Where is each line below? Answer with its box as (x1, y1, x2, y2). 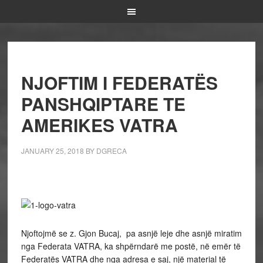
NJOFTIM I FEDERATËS (21, 70, 218, 95)
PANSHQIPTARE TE (21, 91, 186, 116)
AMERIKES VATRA (21, 112, 178, 137)
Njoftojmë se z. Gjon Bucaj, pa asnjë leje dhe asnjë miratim (21, 227, 242, 239)
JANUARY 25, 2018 (21, 146, 84, 156)
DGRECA (96, 146, 127, 156)
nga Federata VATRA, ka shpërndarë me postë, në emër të (21, 240, 241, 252)
